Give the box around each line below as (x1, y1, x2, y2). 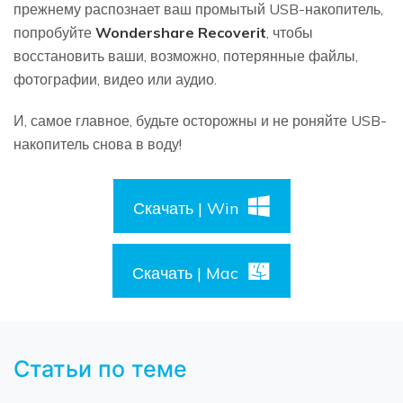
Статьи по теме (13, 354, 187, 382)
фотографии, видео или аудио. (13, 70, 217, 89)
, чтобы (266, 23, 313, 42)
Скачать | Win (132, 198, 238, 219)
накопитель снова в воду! (13, 135, 182, 154)
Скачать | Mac (132, 263, 238, 284)
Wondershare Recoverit (95, 23, 266, 42)
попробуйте (13, 23, 95, 42)
